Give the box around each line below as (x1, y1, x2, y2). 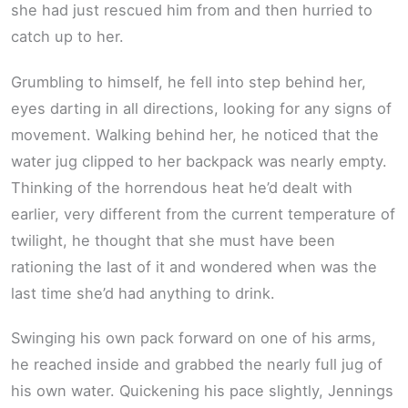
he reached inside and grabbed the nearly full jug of (11, 355, 382, 374)
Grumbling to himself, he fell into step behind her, (11, 72, 366, 91)
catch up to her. (11, 27, 124, 46)
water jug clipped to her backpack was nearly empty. (11, 151, 387, 170)
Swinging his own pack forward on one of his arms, (11, 329, 376, 348)
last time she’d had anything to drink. (11, 283, 275, 302)
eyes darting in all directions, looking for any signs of (11, 98, 392, 117)
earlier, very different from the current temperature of (11, 204, 395, 223)
